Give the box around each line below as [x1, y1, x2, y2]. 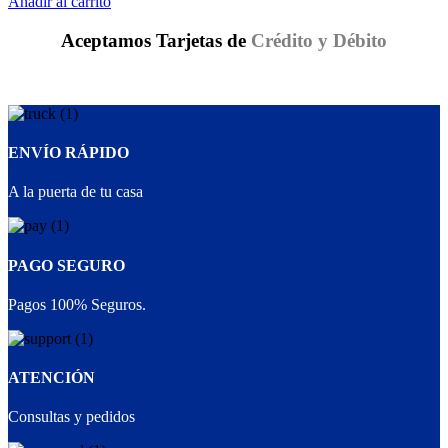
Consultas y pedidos [8, 408, 135, 426]
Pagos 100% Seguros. [8, 295, 146, 313]
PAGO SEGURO [8, 256, 125, 274]
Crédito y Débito [251, 30, 387, 52]
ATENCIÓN [8, 369, 95, 387]
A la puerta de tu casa [8, 183, 143, 201]
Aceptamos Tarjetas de [61, 30, 251, 52]
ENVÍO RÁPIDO [8, 144, 129, 162]
